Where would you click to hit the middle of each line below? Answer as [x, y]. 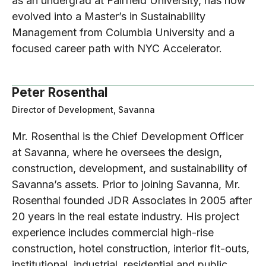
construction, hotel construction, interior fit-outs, [131, 248]
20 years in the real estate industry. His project [126, 216]
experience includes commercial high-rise [113, 232]
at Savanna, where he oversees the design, [117, 152]
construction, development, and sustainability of [130, 168]
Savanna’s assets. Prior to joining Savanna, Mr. [126, 184]
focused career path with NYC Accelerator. [117, 48]
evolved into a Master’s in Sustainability [109, 16]
